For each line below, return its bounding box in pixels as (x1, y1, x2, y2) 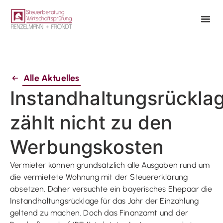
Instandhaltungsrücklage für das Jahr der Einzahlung (10, 196, 199, 206)
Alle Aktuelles (23, 72, 80, 84)
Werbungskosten (10, 135, 164, 158)
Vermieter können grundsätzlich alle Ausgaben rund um (10, 160, 210, 170)
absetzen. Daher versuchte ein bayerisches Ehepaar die (10, 184, 213, 194)
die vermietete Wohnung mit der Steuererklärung (10, 172, 188, 182)
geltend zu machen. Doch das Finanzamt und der (10, 208, 189, 218)
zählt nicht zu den (10, 111, 173, 134)
